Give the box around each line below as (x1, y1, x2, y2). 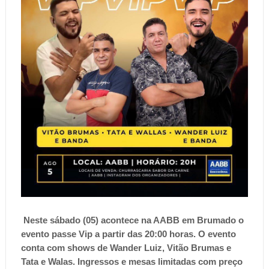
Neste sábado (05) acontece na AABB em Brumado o (23, 215, 244, 225)
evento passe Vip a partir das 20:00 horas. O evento (20, 229, 236, 239)
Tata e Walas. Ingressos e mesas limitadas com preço (20, 256, 243, 267)
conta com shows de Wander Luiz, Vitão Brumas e (20, 243, 231, 253)
